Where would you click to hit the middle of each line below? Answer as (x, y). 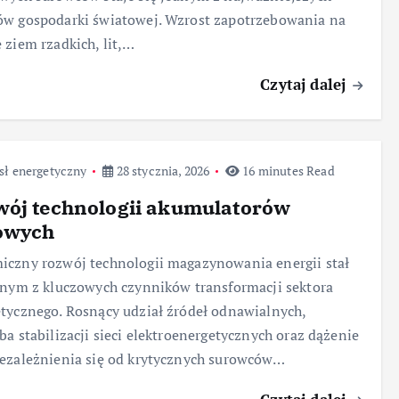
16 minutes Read (287, 171)
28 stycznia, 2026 (162, 171)
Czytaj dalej (305, 84)
